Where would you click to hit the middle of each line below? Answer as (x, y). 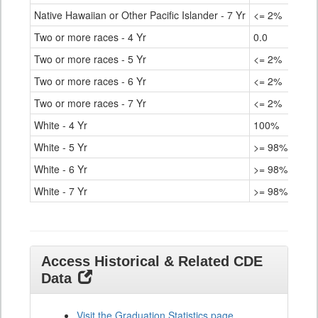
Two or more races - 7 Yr (90, 103)
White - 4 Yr (61, 125)
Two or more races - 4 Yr (90, 37)
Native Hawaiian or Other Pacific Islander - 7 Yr (140, 15)
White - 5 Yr (61, 147)
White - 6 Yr (61, 169)
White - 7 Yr (61, 191)
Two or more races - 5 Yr (90, 59)
